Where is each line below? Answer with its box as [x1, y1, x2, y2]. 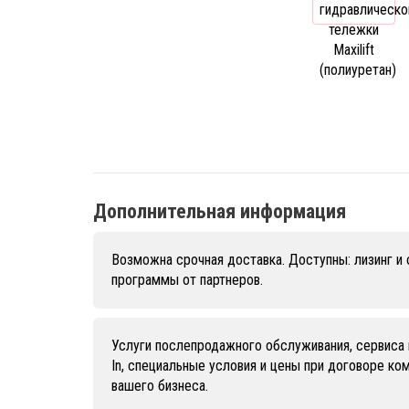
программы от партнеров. [111, 271, 263, 289]
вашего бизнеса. [111, 377, 208, 395]
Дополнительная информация [93, 200, 346, 224]
